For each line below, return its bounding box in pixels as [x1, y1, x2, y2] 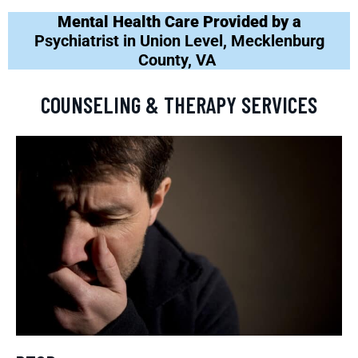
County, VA [138, 50, 220, 70]
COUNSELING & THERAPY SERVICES [41, 90, 317, 118]
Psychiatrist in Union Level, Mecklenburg [34, 30, 324, 50]
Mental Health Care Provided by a [57, 11, 301, 31]
